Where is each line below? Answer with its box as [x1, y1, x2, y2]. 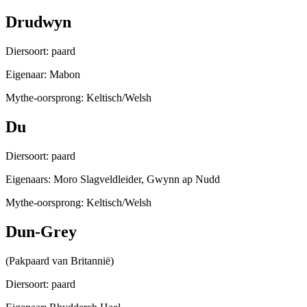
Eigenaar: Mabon [5, 69, 80, 81]
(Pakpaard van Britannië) [5, 254, 114, 267]
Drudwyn [5, 13, 71, 32]
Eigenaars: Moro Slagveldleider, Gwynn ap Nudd [5, 173, 220, 186]
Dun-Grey [5, 223, 77, 241]
